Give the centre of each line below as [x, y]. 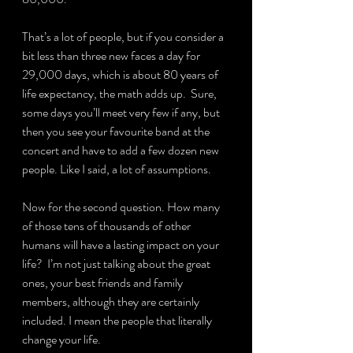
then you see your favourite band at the [117, 131]
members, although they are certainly [112, 301]
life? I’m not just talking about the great [117, 264]
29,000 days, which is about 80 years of [121, 74]
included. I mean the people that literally [118, 320]
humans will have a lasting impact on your [122, 245]
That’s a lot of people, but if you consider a [124, 37]
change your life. [61, 339]
